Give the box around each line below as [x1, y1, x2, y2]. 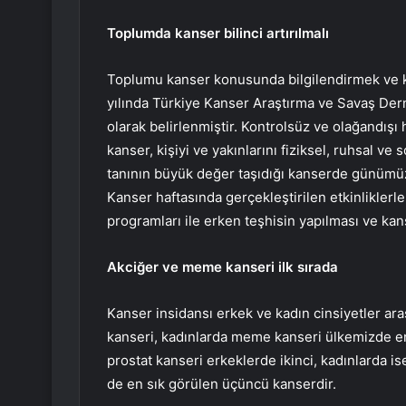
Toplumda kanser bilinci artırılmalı [107, 24, 329, 43]
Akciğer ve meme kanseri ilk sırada [107, 258, 338, 276]
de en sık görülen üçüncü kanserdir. [107, 375, 336, 393]
